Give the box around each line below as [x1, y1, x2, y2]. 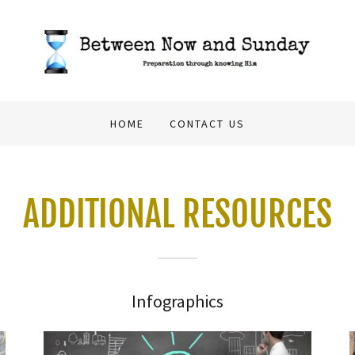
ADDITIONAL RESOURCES [23, 193, 332, 236]
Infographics [132, 290, 223, 312]
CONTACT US [170, 116, 245, 131]
